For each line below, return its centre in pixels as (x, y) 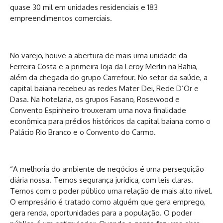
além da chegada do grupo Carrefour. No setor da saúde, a (109, 77)
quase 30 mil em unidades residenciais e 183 (84, 7)
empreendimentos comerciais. (61, 18)
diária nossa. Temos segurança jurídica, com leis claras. (102, 180)
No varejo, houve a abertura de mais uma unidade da (99, 55)
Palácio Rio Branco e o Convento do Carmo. (83, 132)
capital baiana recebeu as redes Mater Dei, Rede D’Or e (104, 88)
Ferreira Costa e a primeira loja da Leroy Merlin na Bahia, (104, 66)
